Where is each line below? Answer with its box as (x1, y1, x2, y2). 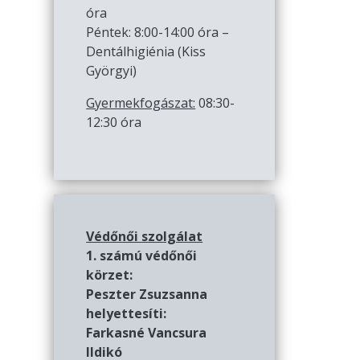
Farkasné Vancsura (86, 323, 207, 342)
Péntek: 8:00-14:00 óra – (86, 22, 230, 41)
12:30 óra (86, 112, 142, 131)
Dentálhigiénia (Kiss (86, 42, 207, 60)
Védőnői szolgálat (86, 227, 203, 245)
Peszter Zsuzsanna (86, 284, 208, 303)
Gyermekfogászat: (86, 93, 196, 112)
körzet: (86, 265, 133, 284)
